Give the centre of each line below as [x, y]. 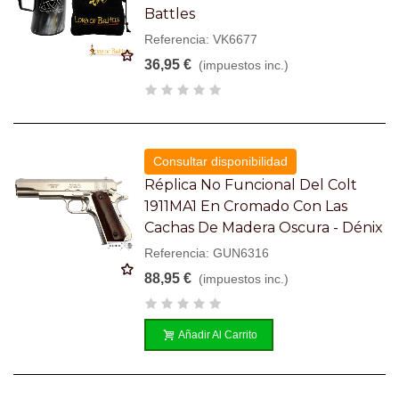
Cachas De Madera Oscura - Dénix [264, 227]
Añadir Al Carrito [218, 334]
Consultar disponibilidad [221, 161]
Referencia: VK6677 [201, 39]
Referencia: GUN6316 [207, 252]
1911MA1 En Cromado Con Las [246, 206]
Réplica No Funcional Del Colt [251, 184]
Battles [170, 13]
